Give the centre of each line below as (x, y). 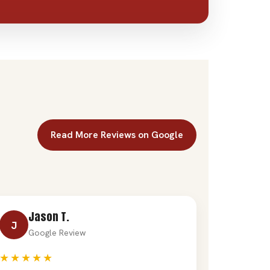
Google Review (57, 232)
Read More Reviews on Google (117, 135)
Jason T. (49, 216)
